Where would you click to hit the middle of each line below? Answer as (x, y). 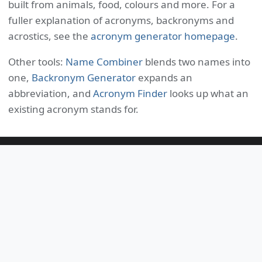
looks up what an (208, 93)
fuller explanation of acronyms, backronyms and (121, 20)
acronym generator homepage (163, 36)
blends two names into (196, 62)
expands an (164, 77)
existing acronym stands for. (73, 109)
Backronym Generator (84, 77)
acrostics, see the (49, 36)
